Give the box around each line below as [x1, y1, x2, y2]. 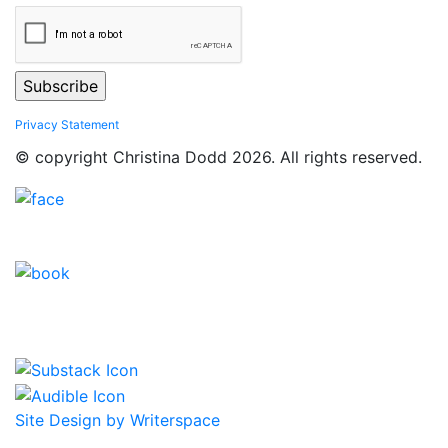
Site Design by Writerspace [15, 409, 220, 430]
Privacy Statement [15, 117, 119, 133]
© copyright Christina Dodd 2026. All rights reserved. [15, 147, 422, 168]
